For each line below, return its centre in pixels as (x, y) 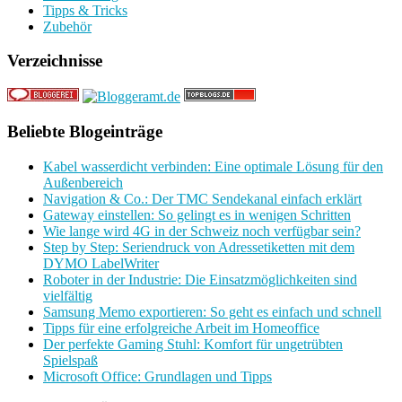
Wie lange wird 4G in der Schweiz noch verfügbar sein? (202, 231)
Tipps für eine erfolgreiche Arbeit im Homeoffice (181, 328)
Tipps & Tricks (85, 10)
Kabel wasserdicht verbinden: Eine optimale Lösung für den (213, 166)
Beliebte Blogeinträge (85, 131)
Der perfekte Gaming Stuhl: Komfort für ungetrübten (193, 344)
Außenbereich (83, 182)
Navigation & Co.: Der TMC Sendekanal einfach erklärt (202, 198)
